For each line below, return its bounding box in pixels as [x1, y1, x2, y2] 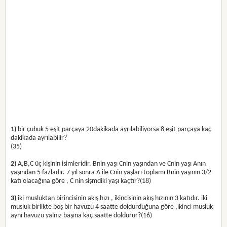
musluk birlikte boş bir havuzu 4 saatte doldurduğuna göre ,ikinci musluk [11, 203, 213, 211]
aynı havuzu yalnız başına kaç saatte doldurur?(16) [11, 212, 153, 219]
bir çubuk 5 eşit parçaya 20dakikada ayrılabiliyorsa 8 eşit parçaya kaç [16, 126, 212, 133]
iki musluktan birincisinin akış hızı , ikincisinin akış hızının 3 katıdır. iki [16, 195, 208, 202]
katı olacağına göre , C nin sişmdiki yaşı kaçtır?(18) [11, 177, 152, 185]
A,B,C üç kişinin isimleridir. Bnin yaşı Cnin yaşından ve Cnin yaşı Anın [16, 160, 206, 168]
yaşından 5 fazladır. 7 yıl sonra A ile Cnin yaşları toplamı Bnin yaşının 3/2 [11, 169, 212, 176]
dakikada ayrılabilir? [11, 134, 67, 142]
